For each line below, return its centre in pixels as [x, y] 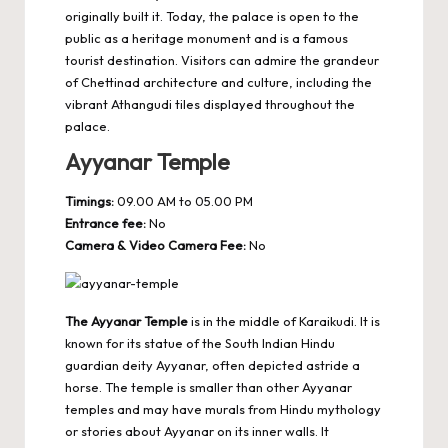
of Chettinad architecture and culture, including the [218, 82]
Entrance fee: [105, 222]
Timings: [89, 200]
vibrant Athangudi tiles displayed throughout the [210, 104]
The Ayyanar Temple [126, 320]
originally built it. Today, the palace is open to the [212, 16]
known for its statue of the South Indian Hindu [200, 342]
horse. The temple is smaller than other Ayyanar [208, 386]
